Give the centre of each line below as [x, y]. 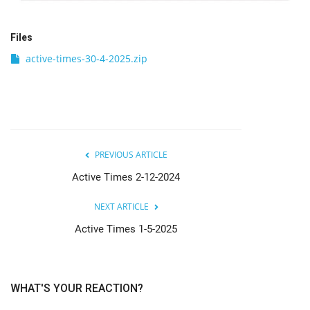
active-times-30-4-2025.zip [86, 59]
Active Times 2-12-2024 [126, 177]
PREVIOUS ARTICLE [131, 155]
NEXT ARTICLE [121, 207]
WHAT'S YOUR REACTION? [77, 289]
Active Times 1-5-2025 [126, 229]
